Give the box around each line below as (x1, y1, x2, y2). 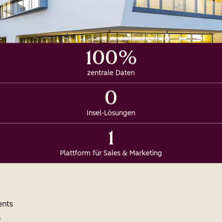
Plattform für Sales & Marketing (60, 149, 162, 158)
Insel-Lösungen (87, 109, 135, 117)
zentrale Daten (87, 68, 135, 77)
